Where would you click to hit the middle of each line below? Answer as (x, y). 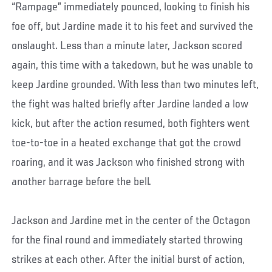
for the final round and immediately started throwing (127, 240)
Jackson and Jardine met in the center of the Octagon (131, 221)
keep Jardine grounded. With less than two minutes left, (135, 85)
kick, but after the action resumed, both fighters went (131, 124)
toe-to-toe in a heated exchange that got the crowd (127, 143)
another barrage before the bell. (82, 182)
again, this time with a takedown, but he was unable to (133, 65)
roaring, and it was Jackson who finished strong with (128, 162)
